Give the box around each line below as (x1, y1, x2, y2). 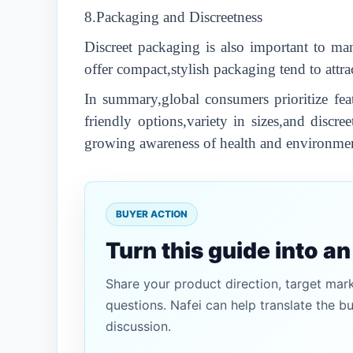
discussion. (106, 318, 171, 334)
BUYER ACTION (116, 208, 188, 220)
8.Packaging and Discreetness (84, 9, 262, 25)
